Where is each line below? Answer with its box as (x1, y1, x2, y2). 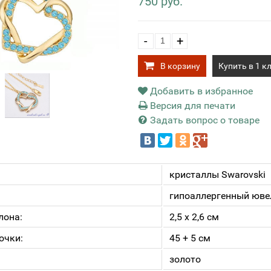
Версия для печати (148, 100, 235, 111)
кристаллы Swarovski (169, 169, 266, 180)
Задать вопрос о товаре (148, 114, 260, 126)
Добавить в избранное (148, 85, 253, 97)
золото (169, 253, 201, 265)
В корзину (160, 61, 200, 71)
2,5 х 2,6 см (169, 211, 219, 223)
